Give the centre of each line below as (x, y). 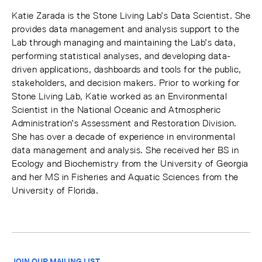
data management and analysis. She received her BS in (125, 150)
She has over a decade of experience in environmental (123, 137)
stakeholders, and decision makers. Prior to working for (126, 83)
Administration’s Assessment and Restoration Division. (124, 123)
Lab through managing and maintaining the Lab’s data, (124, 42)
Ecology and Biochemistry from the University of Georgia (130, 163)
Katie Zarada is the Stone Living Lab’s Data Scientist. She (131, 15)
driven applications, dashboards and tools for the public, (127, 69)
